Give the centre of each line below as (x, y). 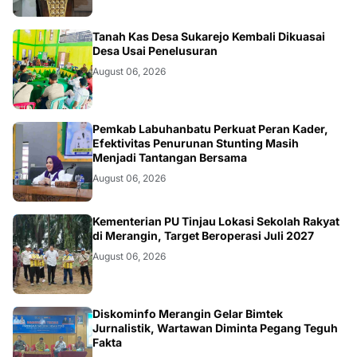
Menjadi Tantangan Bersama (170, 157)
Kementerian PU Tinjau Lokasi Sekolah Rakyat (216, 221)
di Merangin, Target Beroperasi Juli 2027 (203, 235)
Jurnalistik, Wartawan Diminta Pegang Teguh (215, 328)
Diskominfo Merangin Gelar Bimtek (188, 313)
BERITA (17, 138)
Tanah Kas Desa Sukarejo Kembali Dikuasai (209, 36)
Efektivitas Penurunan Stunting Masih (196, 143)
